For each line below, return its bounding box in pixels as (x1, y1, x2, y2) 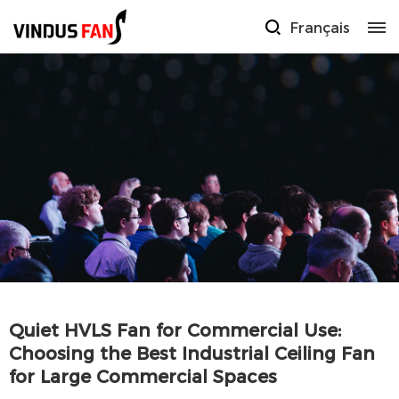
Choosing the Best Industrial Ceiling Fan (9, 338, 375, 365)
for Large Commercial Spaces (9, 362, 277, 388)
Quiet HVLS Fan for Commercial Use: (9, 315, 341, 342)
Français (290, 16, 350, 37)
